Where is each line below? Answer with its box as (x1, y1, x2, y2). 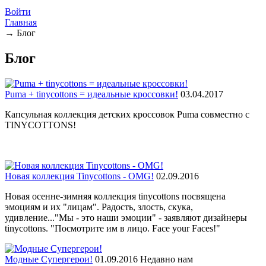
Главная (5, 17, 37, 28)
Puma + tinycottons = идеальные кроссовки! (5, 89, 178, 99)
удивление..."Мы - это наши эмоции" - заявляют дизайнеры (5, 213, 247, 223)
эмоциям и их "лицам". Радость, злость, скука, (5, 202, 193, 212)
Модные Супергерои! (5, 254, 93, 264)
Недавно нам (138, 254, 193, 264)
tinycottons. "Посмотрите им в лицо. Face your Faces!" (5, 223, 220, 233)
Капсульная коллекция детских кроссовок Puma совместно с (5, 109, 249, 119)
